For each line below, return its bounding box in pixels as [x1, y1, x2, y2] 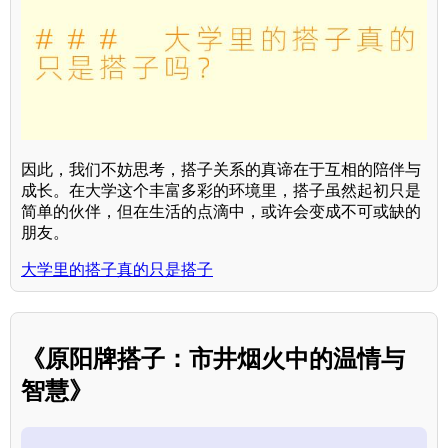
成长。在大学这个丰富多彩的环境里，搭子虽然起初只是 [21, 182, 421, 200]
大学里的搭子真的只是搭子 [21, 261, 213, 279]
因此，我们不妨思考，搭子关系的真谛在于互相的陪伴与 [21, 161, 421, 179]
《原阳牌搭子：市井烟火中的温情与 [21, 344, 405, 372]
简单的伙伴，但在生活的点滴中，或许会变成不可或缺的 [21, 203, 421, 221]
